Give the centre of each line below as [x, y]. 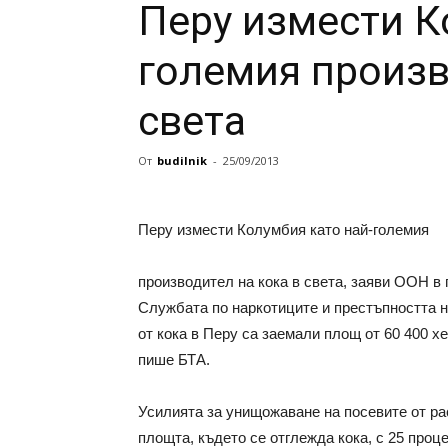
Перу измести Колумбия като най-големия [283, 229]
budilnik [182, 160]
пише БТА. [174, 359]
